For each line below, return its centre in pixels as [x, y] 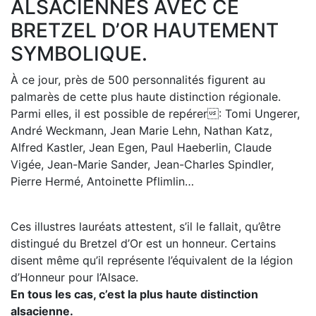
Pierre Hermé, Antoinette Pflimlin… [102, 182]
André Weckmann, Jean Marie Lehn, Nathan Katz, [141, 131]
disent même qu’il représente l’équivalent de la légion [152, 261]
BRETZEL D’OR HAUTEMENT [145, 31]
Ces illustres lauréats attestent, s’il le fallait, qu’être [146, 227]
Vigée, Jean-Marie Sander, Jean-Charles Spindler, [142, 165]
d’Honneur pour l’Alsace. [74, 278]
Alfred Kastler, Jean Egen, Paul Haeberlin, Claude [141, 148]
